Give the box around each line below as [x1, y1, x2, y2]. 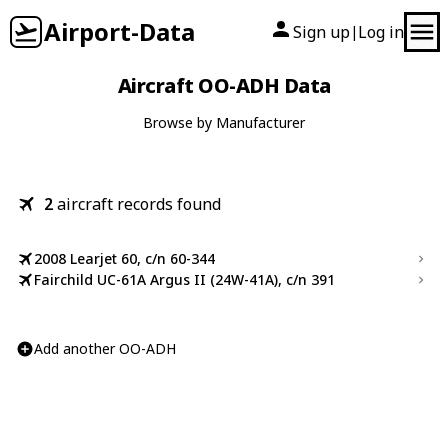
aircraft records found [57, 193, 221, 215]
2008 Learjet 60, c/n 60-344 [34, 249, 215, 268]
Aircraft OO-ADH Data [117, 72, 331, 99]
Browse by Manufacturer [143, 113, 305, 132]
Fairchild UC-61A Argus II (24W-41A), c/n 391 [34, 270, 335, 289]
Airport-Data [44, 15, 195, 48]
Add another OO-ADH [34, 339, 176, 358]
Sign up [293, 21, 350, 43]
